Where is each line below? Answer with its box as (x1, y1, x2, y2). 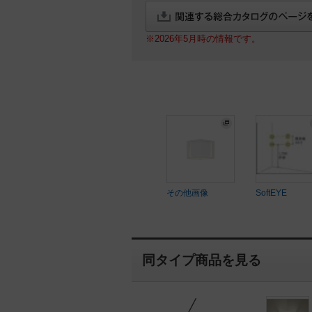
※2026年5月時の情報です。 (145, 33, 260, 44)
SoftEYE (255, 188, 287, 198)
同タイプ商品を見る (141, 253, 261, 267)
